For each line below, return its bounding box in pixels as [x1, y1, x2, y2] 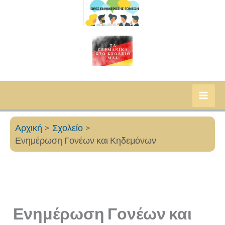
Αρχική [15, 122, 42, 134]
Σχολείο [52, 122, 83, 134]
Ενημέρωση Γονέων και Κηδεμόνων [15, 135, 156, 147]
